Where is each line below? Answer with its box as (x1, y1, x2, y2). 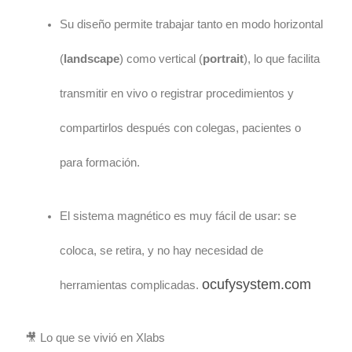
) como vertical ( (119, 53, 203, 66)
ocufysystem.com (202, 276, 312, 292)
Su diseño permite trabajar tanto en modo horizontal (60, 18, 324, 31)
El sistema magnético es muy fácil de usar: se (60, 209, 297, 222)
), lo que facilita (244, 53, 321, 66)
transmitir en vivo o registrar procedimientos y (60, 87, 295, 101)
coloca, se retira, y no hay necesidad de (60, 244, 264, 257)
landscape (64, 53, 120, 66)
